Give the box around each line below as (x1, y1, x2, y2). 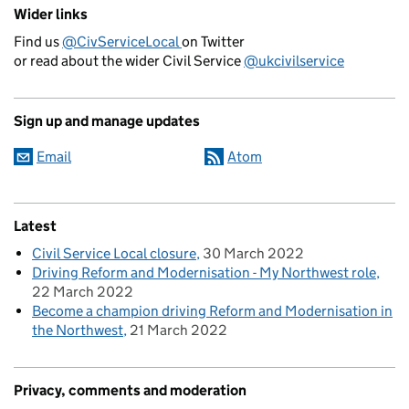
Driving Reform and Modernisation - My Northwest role (32, 263, 376, 281)
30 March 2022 (203, 244, 304, 262)
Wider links (14, 5, 88, 23)
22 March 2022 (32, 282, 133, 300)
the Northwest (32, 320, 123, 339)
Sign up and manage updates (14, 111, 200, 130)
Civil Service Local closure (32, 244, 196, 262)
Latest (14, 216, 57, 235)
